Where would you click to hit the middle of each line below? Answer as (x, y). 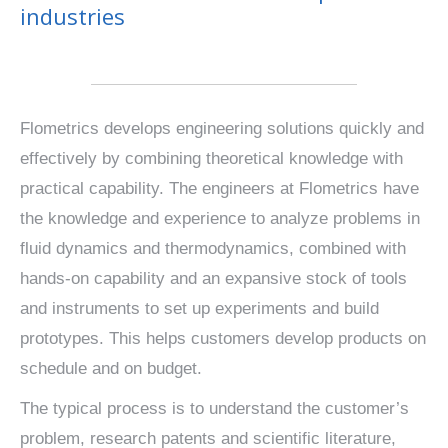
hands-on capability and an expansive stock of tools (213, 278)
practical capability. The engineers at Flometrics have (219, 188)
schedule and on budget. (111, 368)
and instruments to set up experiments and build (199, 308)
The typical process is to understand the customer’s (214, 408)
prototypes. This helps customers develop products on (223, 338)
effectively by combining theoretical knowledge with (211, 158)
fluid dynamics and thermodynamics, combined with (213, 248)
